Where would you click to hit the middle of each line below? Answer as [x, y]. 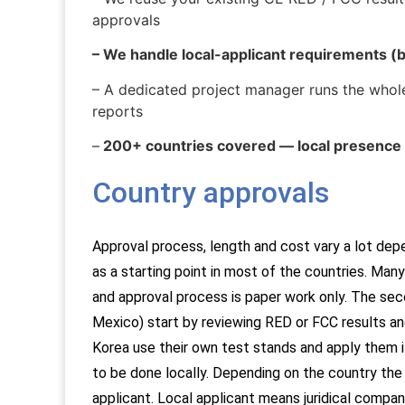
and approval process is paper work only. [221, 297]
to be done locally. [152, 373]
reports [120, 111]
